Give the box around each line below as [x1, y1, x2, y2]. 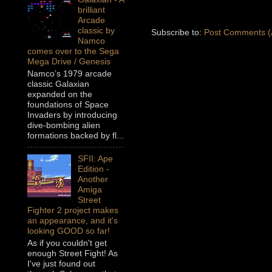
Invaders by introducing [27, 110, 117, 120]
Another [77, 174, 108, 185]
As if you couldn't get [27, 238, 107, 248]
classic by [77, 25, 115, 36]
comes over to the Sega [27, 46, 119, 56]
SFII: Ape [77, 154, 113, 164]
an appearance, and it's [27, 216, 118, 226]
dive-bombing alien [27, 120, 100, 131]
